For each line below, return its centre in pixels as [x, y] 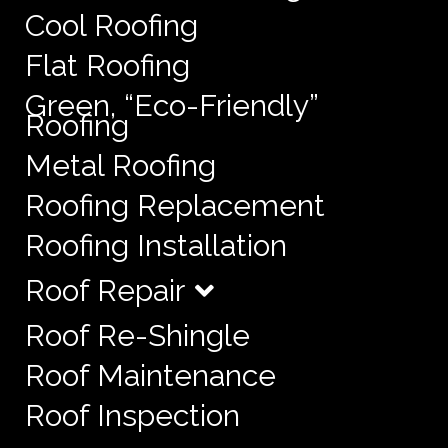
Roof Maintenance [150, 375]
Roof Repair [105, 290]
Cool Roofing [111, 25]
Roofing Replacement [175, 205]
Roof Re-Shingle [137, 335]
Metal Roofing [120, 165]
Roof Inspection [132, 415]
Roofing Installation [156, 245]
